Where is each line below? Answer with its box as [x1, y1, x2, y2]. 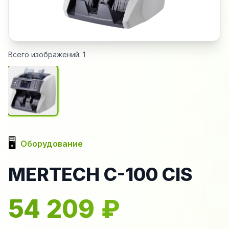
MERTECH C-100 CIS [8, 163, 193, 186]
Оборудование [20, 138, 83, 149]
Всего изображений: [8, 50, 83, 59]
